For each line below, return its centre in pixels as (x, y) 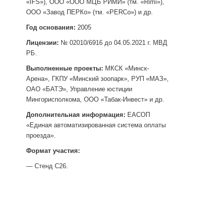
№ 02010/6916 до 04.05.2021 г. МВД (113, 43)
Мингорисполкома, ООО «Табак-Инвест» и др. (95, 100)
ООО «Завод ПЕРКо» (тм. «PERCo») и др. (90, 12)
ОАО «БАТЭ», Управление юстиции (79, 89)
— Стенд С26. (47, 166)
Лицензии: (42, 43)
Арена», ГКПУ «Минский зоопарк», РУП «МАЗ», (97, 79)
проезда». (41, 136)
